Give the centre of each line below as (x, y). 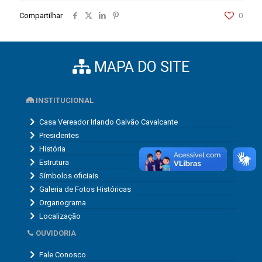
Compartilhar (41, 16)
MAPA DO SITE (140, 67)
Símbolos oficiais (69, 175)
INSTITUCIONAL (64, 101)
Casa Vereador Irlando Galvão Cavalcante (108, 122)
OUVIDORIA (55, 233)
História (52, 149)
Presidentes (59, 135)
